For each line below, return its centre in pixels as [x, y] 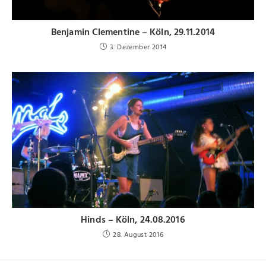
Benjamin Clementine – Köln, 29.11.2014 [133, 32]
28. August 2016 [138, 235]
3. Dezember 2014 [138, 47]
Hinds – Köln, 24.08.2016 [133, 220]
